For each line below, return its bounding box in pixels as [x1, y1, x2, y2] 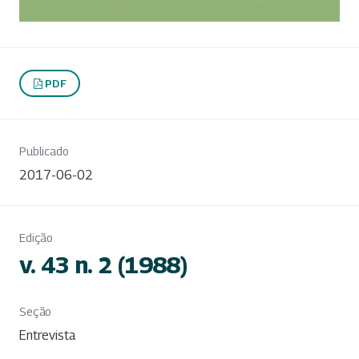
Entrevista [19, 328, 75, 344]
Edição [19, 231, 54, 245]
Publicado [19, 144, 69, 159]
